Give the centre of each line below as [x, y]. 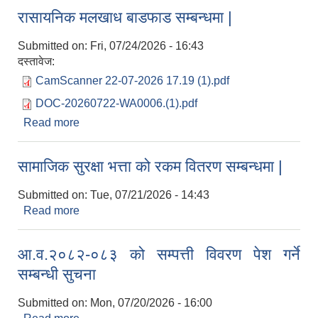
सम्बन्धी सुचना [57, 274]
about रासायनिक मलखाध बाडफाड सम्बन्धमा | [174, 122]
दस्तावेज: [38, 61]
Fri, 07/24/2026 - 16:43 [147, 45]
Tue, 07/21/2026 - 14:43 [150, 194]
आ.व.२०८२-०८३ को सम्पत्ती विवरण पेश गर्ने [159, 254]
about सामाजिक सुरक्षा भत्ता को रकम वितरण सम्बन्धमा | [192, 210]
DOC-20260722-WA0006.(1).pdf [116, 103]
